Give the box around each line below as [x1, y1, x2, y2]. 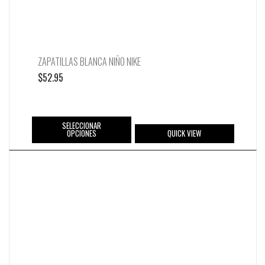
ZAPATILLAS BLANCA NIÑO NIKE [38, 54, 141, 69]
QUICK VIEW [167, 127, 201, 140]
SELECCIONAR [62, 119, 101, 132]
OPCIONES [66, 127, 96, 140]
